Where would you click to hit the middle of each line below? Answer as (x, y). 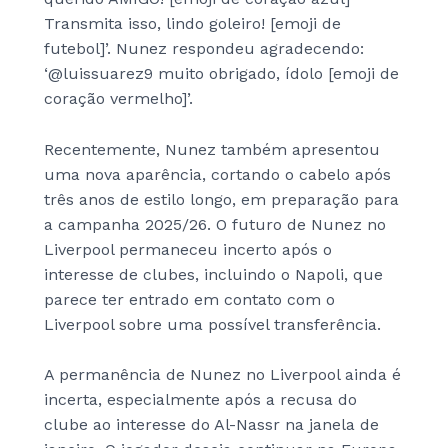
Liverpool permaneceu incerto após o (188, 249)
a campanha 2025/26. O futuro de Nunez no (215, 224)
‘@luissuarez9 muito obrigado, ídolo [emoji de (221, 74)
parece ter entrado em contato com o (189, 299)
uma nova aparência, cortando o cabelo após (217, 174)
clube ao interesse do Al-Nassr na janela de (211, 425)
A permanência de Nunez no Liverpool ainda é (222, 375)
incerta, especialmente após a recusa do (200, 400)
